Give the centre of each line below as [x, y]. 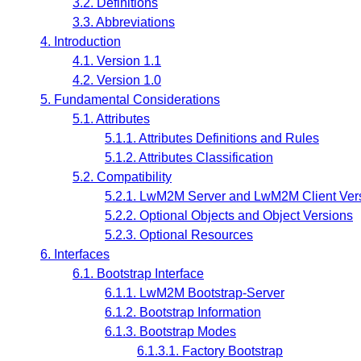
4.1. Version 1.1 [117, 61]
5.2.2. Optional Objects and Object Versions [229, 216]
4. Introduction [81, 42]
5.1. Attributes [111, 119]
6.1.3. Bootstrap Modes [170, 332]
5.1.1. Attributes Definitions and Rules [212, 139]
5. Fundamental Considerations [130, 100]
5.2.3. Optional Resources [179, 235]
